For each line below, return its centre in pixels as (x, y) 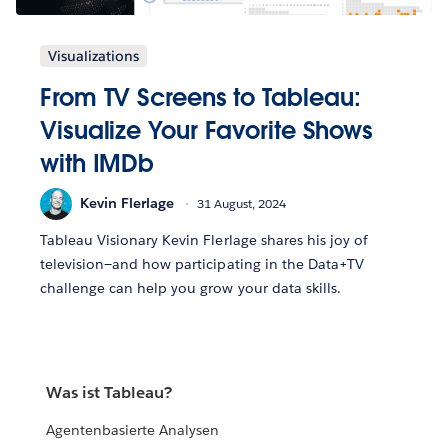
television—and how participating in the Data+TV (202, 263)
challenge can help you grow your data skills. (190, 287)
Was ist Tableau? (109, 393)
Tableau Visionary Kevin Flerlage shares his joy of (204, 239)
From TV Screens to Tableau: (200, 97)
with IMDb (97, 163)
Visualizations (93, 55)
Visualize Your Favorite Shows (207, 130)
